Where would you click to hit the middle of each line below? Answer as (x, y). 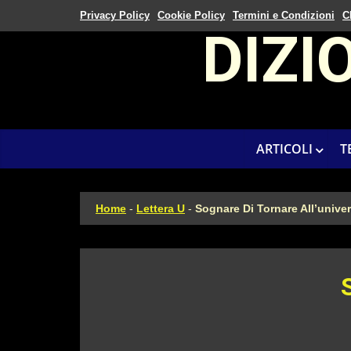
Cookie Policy (191, 15)
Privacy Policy (115, 15)
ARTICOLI (284, 149)
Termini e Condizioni (284, 15)
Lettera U (161, 208)
